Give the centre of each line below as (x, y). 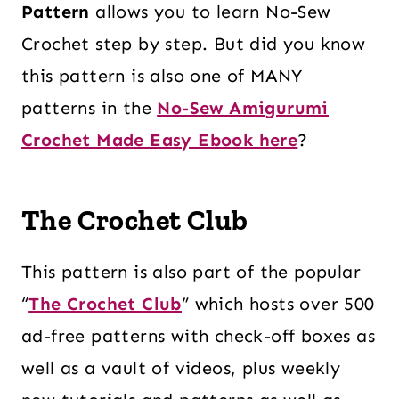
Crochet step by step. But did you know (194, 44)
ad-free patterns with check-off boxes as (198, 336)
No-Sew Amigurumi (243, 108)
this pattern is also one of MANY (162, 76)
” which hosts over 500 (278, 304)
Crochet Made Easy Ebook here (160, 140)
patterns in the (90, 108)
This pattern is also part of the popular (191, 272)
